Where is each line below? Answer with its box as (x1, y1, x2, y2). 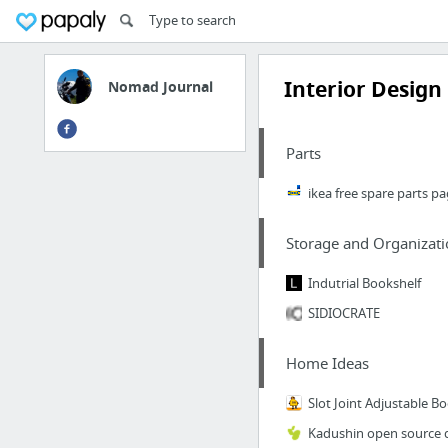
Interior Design (283, 75, 442, 104)
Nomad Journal (108, 77, 213, 96)
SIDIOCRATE (307, 304, 380, 322)
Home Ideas (285, 353, 369, 373)
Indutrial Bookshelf (307, 274, 421, 292)
